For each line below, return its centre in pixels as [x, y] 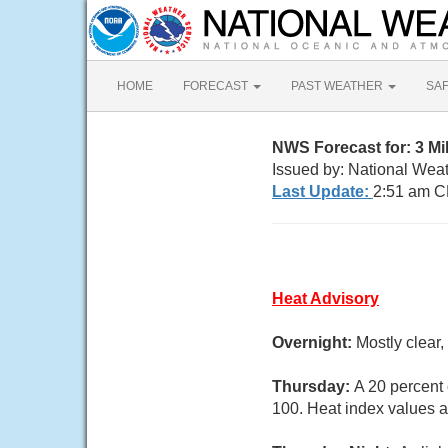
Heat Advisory [325, 298]
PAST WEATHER [338, 86]
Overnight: [314, 342]
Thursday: [313, 386]
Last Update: [322, 191]
